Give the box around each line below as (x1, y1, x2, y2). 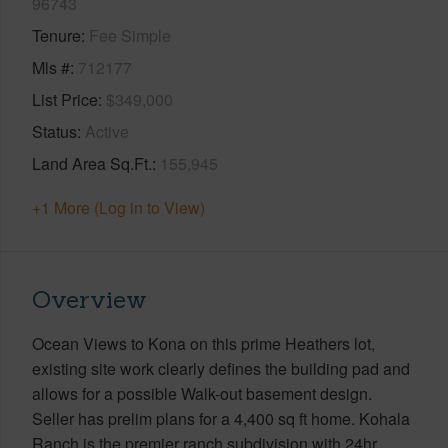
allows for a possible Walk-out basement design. (32, 381, 372, 405)
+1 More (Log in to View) (32, 195, 205, 219)
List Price (32, 87, 98, 111)
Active (85, 119, 129, 143)
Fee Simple (89, 23, 171, 47)
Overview (32, 283, 147, 315)
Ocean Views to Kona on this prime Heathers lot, (32, 331, 375, 355)
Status (32, 119, 77, 143)
